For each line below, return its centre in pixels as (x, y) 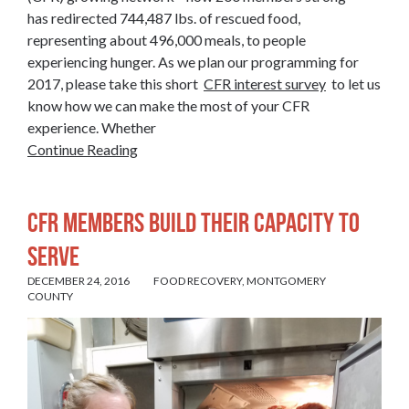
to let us (353, 84)
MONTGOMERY (286, 281)
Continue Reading (83, 150)
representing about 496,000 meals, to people (167, 40)
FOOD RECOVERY (198, 281)
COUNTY (50, 297)
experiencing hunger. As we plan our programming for (193, 62)
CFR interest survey (265, 84)
